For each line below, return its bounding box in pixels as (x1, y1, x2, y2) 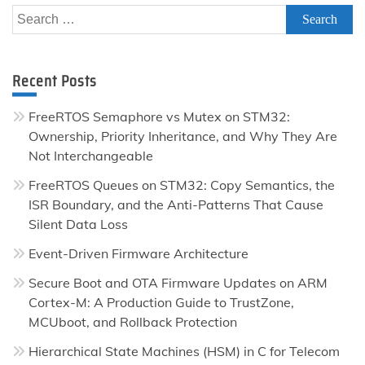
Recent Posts (12, 67, 97, 94)
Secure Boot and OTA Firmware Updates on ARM (29, 274, 328, 291)
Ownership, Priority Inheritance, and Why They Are (29, 127, 337, 144)
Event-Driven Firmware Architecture (29, 244, 248, 262)
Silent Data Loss (29, 215, 128, 232)
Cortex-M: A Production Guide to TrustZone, (29, 293, 294, 310)
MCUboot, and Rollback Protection (29, 313, 237, 330)
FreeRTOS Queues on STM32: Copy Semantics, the (29, 176, 335, 193)
